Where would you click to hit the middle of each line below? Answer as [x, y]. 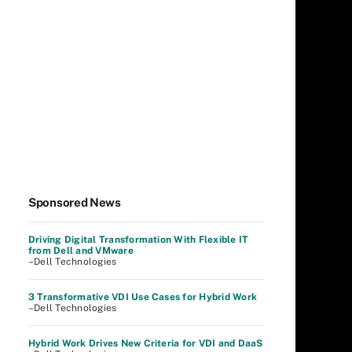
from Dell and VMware [81, 251]
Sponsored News [75, 202]
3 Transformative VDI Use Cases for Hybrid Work [143, 297]
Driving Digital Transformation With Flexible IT [138, 240]
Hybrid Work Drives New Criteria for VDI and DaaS [146, 343]
